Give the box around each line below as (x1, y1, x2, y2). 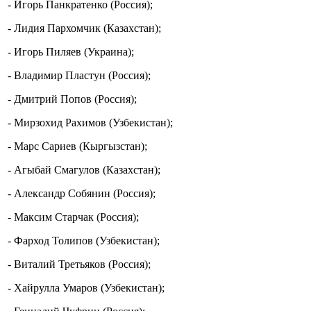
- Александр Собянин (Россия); (8, 187, 155, 200)
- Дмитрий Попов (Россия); (8, 93, 137, 106)
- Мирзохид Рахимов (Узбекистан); (8, 117, 173, 129)
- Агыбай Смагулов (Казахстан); (8, 164, 160, 176)
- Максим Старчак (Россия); (8, 211, 139, 224)
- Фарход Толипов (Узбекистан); (8, 235, 160, 247)
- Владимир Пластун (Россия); (8, 69, 151, 82)
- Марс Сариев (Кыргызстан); (8, 140, 147, 153)
